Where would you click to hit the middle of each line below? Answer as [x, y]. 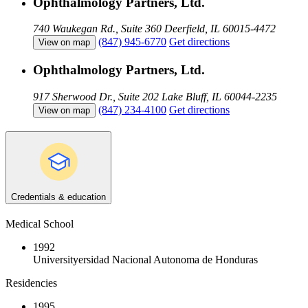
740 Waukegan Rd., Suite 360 [97, 29]
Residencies [31, 283]
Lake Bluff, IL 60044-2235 [219, 96]
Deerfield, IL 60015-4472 [220, 29]
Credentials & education [58, 197]
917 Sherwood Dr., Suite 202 [96, 96]
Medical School [40, 224]
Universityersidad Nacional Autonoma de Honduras [145, 260]
